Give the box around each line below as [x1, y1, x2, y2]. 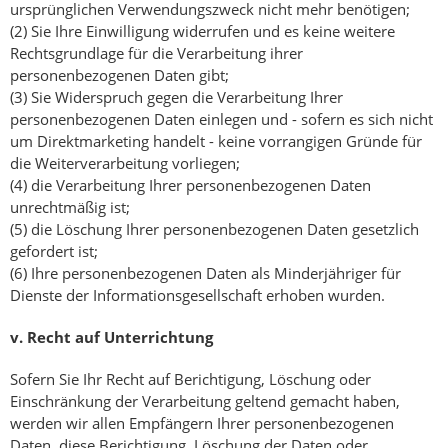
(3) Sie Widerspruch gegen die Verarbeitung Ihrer [10, 87, 343, 108]
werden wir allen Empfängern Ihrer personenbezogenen [10, 413, 394, 434]
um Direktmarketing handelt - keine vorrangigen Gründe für [10, 131, 422, 152]
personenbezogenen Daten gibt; [10, 65, 229, 86]
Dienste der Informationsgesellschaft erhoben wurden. [10, 285, 385, 306]
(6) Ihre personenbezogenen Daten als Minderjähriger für [10, 263, 401, 284]
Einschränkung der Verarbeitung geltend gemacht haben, [10, 391, 400, 412]
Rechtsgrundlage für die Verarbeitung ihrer [10, 43, 303, 64]
